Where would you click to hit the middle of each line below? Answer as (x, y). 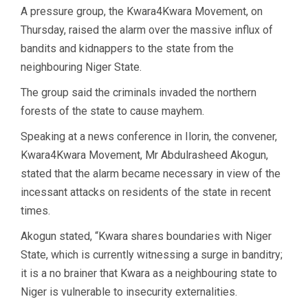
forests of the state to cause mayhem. (112, 111)
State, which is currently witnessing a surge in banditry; (152, 254)
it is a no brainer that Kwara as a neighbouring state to (149, 273)
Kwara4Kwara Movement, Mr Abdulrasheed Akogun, (144, 155)
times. (35, 210)
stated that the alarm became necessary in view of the (151, 173)
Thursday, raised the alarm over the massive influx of (147, 30)
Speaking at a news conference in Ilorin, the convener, (149, 136)
